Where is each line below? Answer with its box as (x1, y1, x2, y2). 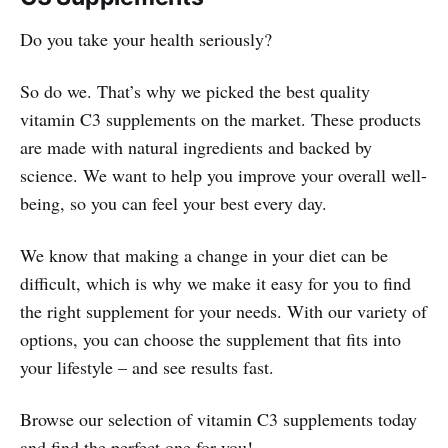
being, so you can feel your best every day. (20, 190, 327, 215)
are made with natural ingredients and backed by (20, 134, 372, 159)
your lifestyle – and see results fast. (20, 354, 274, 379)
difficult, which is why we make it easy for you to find (20, 270, 411, 295)
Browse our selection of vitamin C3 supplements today (20, 406, 417, 431)
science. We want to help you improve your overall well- (20, 162, 427, 187)
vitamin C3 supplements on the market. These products (20, 106, 421, 131)
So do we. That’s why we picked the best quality (20, 78, 370, 103)
